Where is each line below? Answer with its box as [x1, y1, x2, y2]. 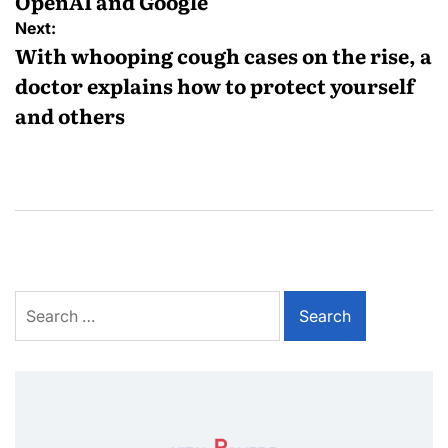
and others [15, 100, 125, 131]
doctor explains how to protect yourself [15, 70, 415, 101]
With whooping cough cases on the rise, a [15, 40, 432, 71]
